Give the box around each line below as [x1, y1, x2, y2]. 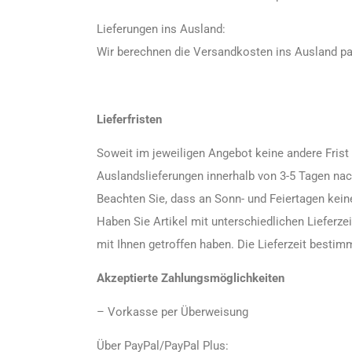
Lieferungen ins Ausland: [96, 22, 225, 36]
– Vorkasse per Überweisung [96, 305, 248, 319]
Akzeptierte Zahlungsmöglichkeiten [96, 271, 284, 285]
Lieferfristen [96, 112, 162, 126]
